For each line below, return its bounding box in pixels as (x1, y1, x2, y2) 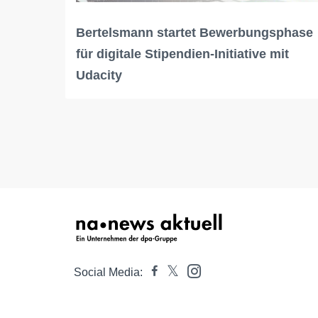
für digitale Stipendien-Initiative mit (76, 47, 289, 62)
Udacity (76, 68, 122, 83)
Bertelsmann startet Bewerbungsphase (76, 26, 313, 40)
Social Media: (74, 266, 143, 279)
